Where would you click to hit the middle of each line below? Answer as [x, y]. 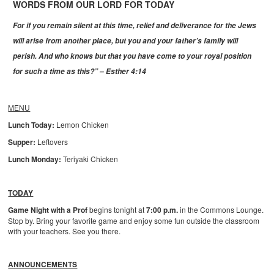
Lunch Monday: [35, 159]
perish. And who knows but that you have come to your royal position [132, 56]
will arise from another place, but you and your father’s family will [126, 41]
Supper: [22, 142]
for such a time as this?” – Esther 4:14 [80, 72]
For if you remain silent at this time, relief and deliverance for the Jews [135, 26]
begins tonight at [117, 210]
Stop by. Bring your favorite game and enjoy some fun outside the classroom [134, 221]
